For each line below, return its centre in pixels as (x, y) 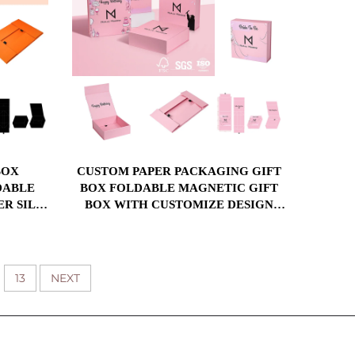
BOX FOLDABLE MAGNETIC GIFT (179, 188)
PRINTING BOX (179, 221)
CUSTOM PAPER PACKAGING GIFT (179, 172)
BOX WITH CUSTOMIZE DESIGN (179, 205)
